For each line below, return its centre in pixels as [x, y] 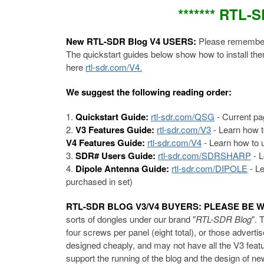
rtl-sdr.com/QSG [183, 116]
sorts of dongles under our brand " [131, 219]
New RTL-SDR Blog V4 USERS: [132, 41]
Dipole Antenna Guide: [122, 169]
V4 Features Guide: [105, 143]
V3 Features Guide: [115, 130]
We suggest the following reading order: [149, 92]
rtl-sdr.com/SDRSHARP [204, 155]
